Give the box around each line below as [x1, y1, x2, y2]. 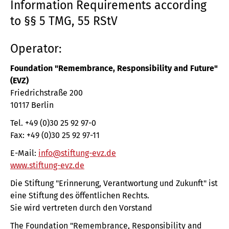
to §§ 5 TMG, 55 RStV [10, 14, 118, 28]
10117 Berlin [10, 100, 54, 110]
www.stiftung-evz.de [10, 161, 84, 170]
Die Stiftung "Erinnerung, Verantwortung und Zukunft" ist [10, 178, 218, 188]
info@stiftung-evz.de [38, 148, 116, 158]
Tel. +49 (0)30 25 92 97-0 [10, 118, 96, 128]
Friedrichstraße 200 [10, 88, 83, 98]
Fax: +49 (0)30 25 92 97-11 [10, 130, 100, 140]
